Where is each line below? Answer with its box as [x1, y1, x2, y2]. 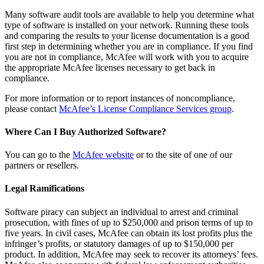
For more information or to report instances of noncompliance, [5, 93, 235, 103]
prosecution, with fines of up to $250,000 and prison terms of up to [5, 217, 253, 227]
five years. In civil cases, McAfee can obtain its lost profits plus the [5, 227, 252, 238]
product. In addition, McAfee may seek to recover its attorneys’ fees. [5, 249, 258, 259]
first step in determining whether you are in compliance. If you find [5, 41, 253, 51]
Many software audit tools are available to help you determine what [5, 9, 254, 19]
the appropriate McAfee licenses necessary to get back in [5, 62, 215, 72]
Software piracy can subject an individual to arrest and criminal [5, 206, 238, 217]
